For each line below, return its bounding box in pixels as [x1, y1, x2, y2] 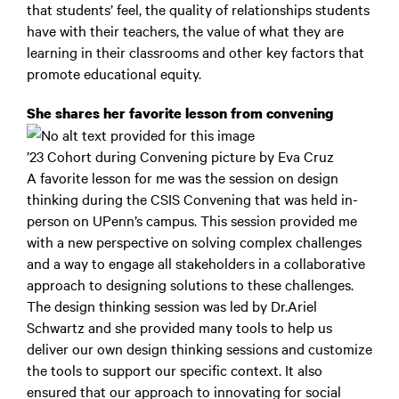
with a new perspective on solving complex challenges [27, 232, 362, 251]
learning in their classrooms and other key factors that [27, 42, 364, 61]
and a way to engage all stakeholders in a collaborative [27, 253, 365, 273]
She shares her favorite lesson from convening [27, 103, 333, 123]
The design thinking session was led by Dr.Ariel [27, 296, 317, 315]
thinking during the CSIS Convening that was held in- [27, 189, 358, 208]
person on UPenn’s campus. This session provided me [27, 210, 357, 230]
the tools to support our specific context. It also [27, 360, 322, 379]
